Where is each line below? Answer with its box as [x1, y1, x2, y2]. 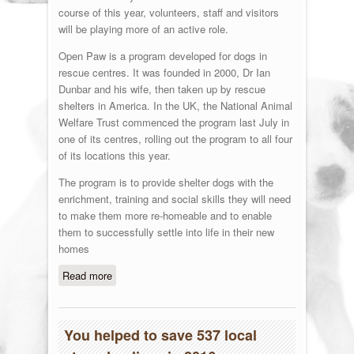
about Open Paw [111, 267, 188, 283]
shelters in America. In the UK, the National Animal [58, 97, 292, 113]
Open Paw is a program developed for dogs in [58, 47, 267, 63]
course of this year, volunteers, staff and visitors [58, 4, 279, 20]
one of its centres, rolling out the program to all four [58, 130, 292, 146]
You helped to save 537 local [63, 324, 257, 345]
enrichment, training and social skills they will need [58, 190, 291, 206]
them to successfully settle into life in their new [58, 224, 274, 239]
